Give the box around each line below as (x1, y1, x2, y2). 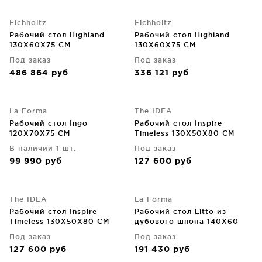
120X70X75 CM (9, 129, 70, 137)
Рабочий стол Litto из (135, 208, 226, 215)
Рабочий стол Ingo (9, 119, 88, 127)
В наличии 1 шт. (9, 144, 76, 152)
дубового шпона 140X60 (135, 218, 239, 225)
